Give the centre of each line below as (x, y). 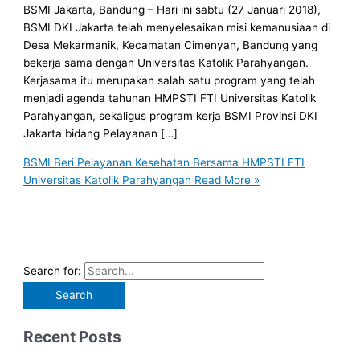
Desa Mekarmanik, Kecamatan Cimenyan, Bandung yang (171, 45)
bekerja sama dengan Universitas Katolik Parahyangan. (166, 63)
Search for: (53, 270)
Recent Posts (73, 336)
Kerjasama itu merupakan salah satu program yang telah (170, 81)
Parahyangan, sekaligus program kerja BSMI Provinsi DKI (171, 116)
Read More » (226, 180)
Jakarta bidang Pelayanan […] (101, 134)
